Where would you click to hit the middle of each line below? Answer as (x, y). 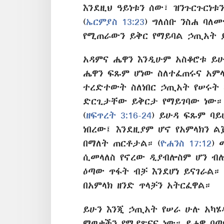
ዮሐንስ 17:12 (186, 143)
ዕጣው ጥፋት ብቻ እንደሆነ (133, 171)
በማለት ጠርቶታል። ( (122, 143)
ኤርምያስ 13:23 (115, 22)
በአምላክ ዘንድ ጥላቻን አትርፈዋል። (147, 185)
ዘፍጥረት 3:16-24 (119, 115)
